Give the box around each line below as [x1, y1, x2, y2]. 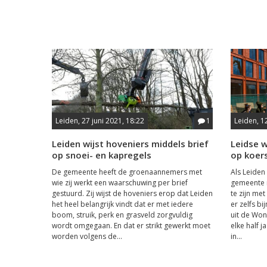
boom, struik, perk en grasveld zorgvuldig [52, 209, 193, 220]
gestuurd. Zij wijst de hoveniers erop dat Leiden [52, 188, 213, 198]
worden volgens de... [52, 231, 122, 241]
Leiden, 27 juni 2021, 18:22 [55, 115, 144, 126]
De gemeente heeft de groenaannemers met [52, 166, 202, 177]
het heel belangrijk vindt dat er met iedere [52, 198, 193, 209]
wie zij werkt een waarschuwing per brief [52, 177, 188, 188]
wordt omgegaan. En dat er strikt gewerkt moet [52, 220, 210, 231]
